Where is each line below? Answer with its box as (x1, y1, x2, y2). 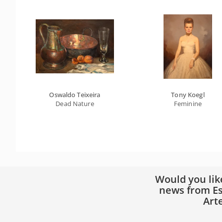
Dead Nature (55, 99, 94, 108)
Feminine (173, 99, 202, 108)
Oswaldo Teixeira (49, 90, 101, 99)
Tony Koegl (171, 90, 205, 99)
